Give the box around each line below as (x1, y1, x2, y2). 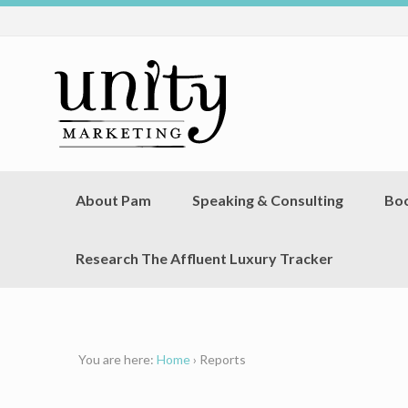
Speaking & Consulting (191, 191, 343, 209)
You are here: (77, 351, 154, 367)
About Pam (75, 191, 151, 209)
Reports (199, 351, 246, 367)
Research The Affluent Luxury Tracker (75, 250, 333, 268)
